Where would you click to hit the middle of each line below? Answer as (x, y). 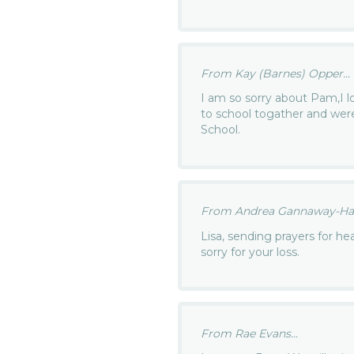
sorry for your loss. (250, 252)
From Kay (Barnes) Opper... (276, 74)
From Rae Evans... (250, 333)
